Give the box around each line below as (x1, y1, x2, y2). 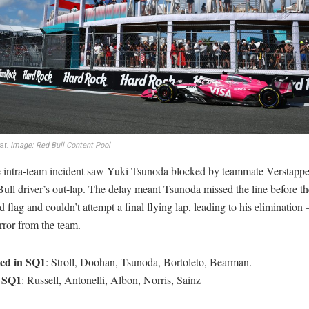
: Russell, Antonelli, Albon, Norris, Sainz (21, 272, 201, 287)
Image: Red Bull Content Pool (10, 139, 110, 151)
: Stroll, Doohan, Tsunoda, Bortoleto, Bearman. (46, 254, 252, 269)
